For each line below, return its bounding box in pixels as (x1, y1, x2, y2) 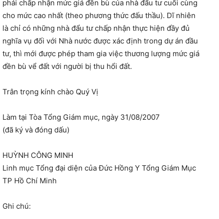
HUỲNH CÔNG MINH (2, 151, 73, 160)
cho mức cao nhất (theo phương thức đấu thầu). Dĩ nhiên (2, 11, 196, 21)
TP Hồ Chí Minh (2, 176, 57, 186)
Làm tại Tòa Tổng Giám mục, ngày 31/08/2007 (2, 112, 160, 122)
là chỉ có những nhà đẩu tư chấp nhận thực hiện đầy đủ (2, 23, 190, 33)
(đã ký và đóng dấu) (2, 125, 69, 135)
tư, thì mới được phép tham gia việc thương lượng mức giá (2, 49, 199, 59)
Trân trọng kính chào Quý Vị (2, 87, 98, 97)
